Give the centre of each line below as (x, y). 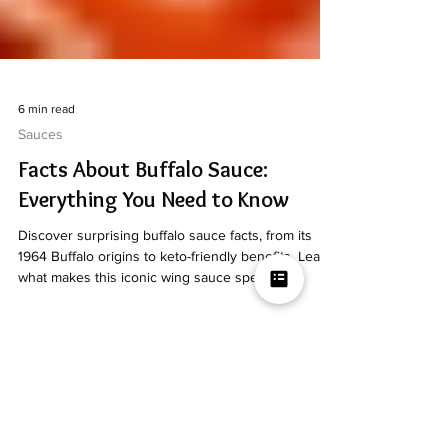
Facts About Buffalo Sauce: (143, 269)
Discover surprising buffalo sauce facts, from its (165, 334)
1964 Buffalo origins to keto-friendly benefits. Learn (175, 355)
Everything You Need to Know (153, 299)
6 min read (46, 208)
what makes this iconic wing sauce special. (149, 376)
